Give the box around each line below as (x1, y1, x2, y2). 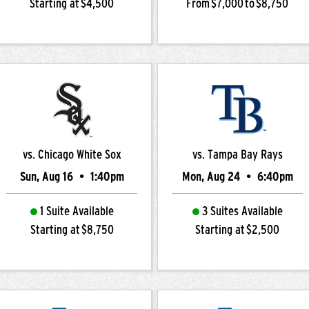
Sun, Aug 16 (19, 170, 76, 183)
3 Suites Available (201, 204, 283, 218)
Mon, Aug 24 (181, 170, 243, 183)
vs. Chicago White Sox (22, 148, 121, 161)
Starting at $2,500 (195, 223, 279, 237)
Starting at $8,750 (30, 223, 114, 237)
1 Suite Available (39, 204, 114, 218)
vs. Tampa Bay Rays (192, 148, 283, 161)
